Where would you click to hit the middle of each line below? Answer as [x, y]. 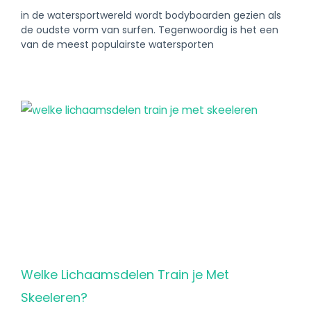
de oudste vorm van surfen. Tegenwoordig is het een [150, 30]
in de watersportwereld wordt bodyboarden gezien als [151, 15]
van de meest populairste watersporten [117, 44]
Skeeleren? [54, 297]
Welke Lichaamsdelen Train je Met [125, 275]
